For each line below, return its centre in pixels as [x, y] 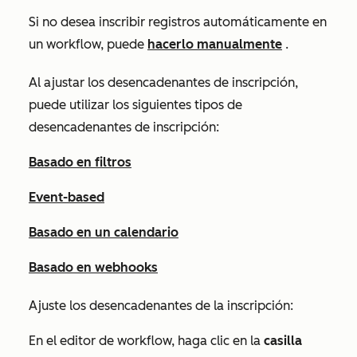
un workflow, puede [88, 44]
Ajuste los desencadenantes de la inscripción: [161, 305]
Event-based [67, 197]
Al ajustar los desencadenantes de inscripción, [163, 82]
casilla [283, 340]
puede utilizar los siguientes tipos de [135, 104]
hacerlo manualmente [215, 44]
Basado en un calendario [104, 232]
